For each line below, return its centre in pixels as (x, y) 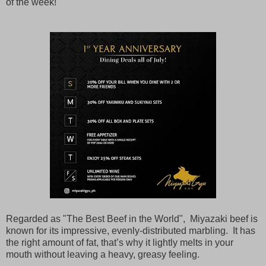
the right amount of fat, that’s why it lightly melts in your (120, 242)
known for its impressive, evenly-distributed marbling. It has (131, 230)
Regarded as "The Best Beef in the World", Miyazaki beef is (132, 218)
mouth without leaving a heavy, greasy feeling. (103, 254)
